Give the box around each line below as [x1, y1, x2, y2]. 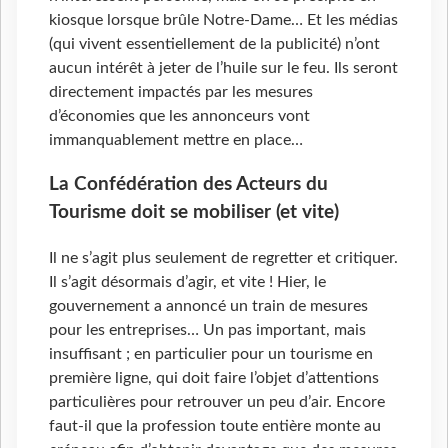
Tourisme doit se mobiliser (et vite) [49, 202, 339, 222]
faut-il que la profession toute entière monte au [49, 417, 381, 434]
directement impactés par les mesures [49, 84, 313, 101]
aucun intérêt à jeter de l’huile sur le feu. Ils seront [49, 60, 398, 77]
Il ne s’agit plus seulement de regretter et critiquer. [49, 249, 398, 266]
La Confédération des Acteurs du [49, 174, 328, 194]
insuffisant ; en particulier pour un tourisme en [49, 345, 373, 362]
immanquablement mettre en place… [49, 132, 311, 149]
